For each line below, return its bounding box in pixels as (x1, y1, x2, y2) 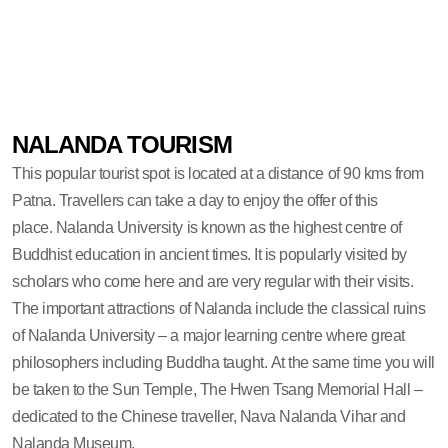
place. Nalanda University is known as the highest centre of (12, 218, 402, 236)
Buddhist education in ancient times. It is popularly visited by (12, 245, 407, 263)
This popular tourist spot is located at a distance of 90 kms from (12, 164, 424, 182)
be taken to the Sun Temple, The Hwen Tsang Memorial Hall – (12, 380, 423, 398)
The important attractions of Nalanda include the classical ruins (12, 299, 426, 317)
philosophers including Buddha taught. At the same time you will (12, 353, 435, 371)
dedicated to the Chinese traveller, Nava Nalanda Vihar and (12, 407, 406, 425)
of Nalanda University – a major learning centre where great (12, 326, 405, 344)
